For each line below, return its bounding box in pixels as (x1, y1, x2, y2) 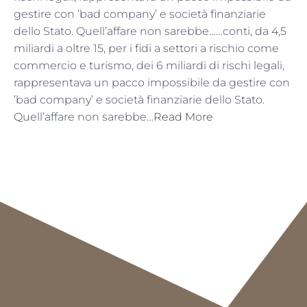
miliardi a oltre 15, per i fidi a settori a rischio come (14, 42, 279, 56)
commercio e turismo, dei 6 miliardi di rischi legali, (14, 59, 284, 73)
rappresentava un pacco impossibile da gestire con (14, 76, 290, 90)
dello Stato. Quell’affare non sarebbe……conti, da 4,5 (14, 25, 286, 38)
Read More (153, 110, 213, 124)
